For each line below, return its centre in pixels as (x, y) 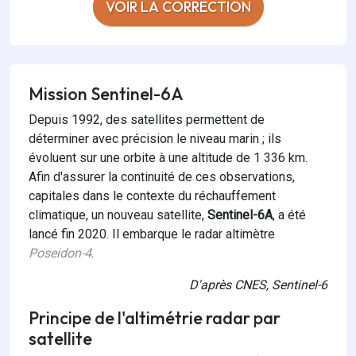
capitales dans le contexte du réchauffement (152, 196)
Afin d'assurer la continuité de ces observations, (162, 177)
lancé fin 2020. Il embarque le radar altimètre (152, 234)
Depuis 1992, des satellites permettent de (147, 120)
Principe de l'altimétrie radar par (155, 318)
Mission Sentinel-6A (106, 94)
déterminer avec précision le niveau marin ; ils (155, 139)
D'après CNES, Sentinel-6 (258, 285)
